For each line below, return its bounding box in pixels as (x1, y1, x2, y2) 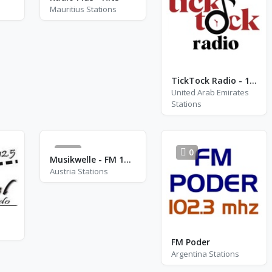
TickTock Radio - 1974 (249, 74, 257, 86)
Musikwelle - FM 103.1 (124, 153, 131, 165)
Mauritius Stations (50, 4, 117, 15)
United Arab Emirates (171, 86, 249, 98)
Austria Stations (50, 165, 108, 177)
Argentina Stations (171, 248, 239, 259)
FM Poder (171, 236, 210, 248)
